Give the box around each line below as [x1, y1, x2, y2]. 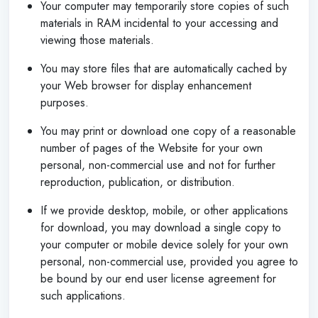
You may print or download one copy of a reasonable [40, 122, 296, 139]
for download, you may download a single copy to [40, 219, 281, 236]
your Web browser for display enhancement [40, 77, 251, 94]
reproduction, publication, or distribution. [40, 173, 235, 190]
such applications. [40, 287, 126, 304]
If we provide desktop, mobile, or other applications [40, 202, 288, 219]
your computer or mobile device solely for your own [40, 236, 288, 253]
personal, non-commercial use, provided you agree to [40, 253, 298, 270]
